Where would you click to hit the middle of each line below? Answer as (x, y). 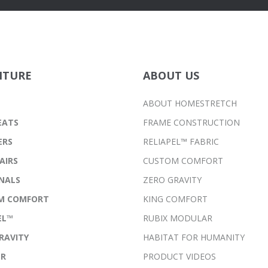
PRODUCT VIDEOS (179, 257)
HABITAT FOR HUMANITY (194, 237)
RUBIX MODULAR (178, 218)
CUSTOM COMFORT (183, 161)
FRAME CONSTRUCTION (191, 123)
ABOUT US (171, 76)
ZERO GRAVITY (172, 180)
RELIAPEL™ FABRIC (181, 142)
